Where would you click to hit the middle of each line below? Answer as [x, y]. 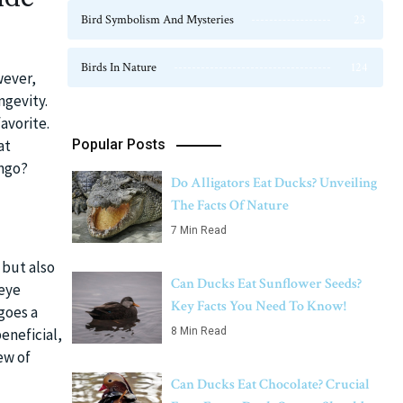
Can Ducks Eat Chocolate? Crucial [270, 385]
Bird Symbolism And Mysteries [157, 20]
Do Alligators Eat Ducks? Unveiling [274, 183]
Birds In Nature [119, 67]
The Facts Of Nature [230, 206]
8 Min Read [199, 331]
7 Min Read [199, 230]
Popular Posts [119, 144]
